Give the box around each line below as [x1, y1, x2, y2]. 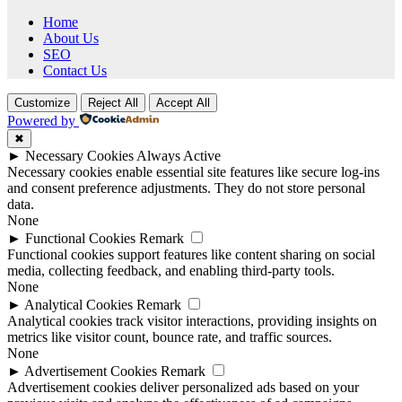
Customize [14, 96, 70, 110]
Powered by [7, 113, 75, 129]
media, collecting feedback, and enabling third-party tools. [7, 263, 335, 279]
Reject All [88, 96, 138, 110]
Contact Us [43, 63, 107, 79]
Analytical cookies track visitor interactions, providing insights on [7, 313, 377, 329]
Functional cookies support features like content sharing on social [7, 247, 375, 263]
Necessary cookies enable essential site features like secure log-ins [7, 164, 380, 180]
